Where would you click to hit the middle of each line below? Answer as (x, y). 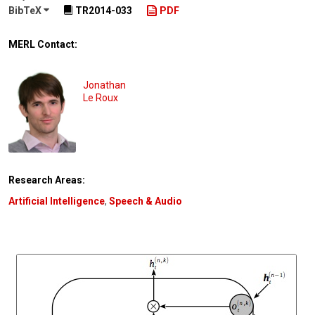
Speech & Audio (146, 201)
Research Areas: (47, 180)
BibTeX (26, 11)
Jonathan (104, 85)
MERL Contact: (43, 44)
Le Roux (101, 97)
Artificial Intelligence (57, 201)
